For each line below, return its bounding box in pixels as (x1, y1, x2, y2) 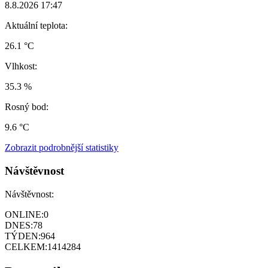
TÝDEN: (5, 230, 41, 241)
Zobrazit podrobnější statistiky (5, 142, 118, 153)
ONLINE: (5, 209, 44, 220)
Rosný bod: (5, 102, 48, 112)
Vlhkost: (5, 61, 37, 72)
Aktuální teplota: (5, 20, 68, 31)
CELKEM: (5, 241, 47, 252)
